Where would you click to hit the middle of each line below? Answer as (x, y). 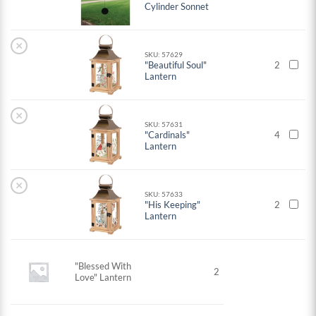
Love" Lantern (103, 278)
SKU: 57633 (164, 194)
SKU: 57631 (164, 124)
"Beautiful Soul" (176, 65)
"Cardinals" (168, 135)
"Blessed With (103, 266)
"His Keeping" (173, 205)
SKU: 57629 (164, 55)
